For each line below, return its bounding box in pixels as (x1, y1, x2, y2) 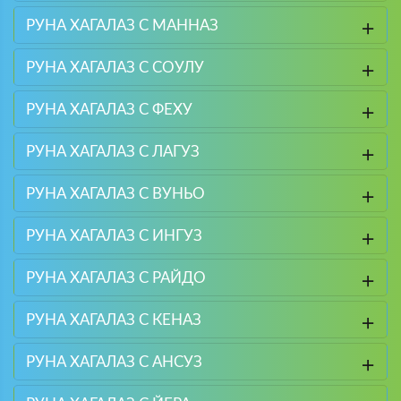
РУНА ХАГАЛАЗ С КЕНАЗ (25, 311, 201, 328)
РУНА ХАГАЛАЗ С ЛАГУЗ (25, 143, 200, 159)
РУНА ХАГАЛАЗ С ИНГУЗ (25, 227, 202, 243)
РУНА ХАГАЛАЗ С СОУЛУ (25, 59, 204, 75)
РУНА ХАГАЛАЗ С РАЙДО (25, 269, 206, 286)
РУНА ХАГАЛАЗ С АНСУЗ (25, 354, 202, 370)
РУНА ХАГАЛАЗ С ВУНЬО (25, 185, 205, 201)
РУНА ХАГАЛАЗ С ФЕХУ (25, 101, 192, 117)
